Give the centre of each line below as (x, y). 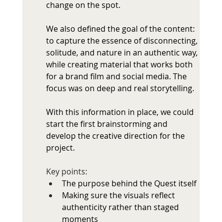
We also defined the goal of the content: (121, 29)
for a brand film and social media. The (117, 77)
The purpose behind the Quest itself (129, 184)
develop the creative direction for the (116, 136)
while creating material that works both (120, 65)
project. (60, 148)
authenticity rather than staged (121, 207)
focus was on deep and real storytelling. (120, 88)
